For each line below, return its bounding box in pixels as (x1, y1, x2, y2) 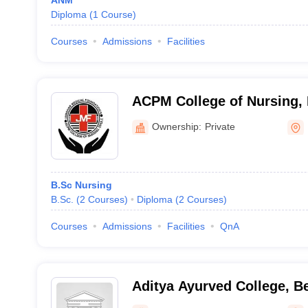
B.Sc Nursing (50, 179, 112, 190)
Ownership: (151, 120, 201, 132)
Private (204, 120, 235, 132)
